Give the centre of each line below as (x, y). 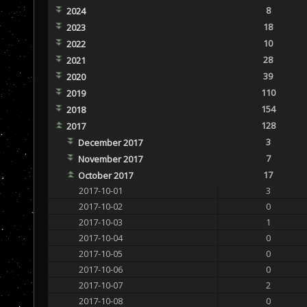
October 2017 (105, 175)
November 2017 (110, 159)
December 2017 (110, 142)
